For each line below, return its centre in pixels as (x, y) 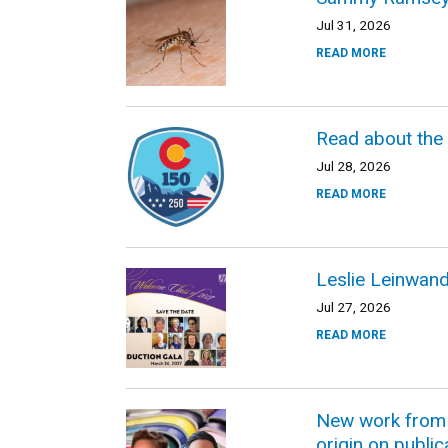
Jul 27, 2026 (353, 307)
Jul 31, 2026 (353, 25)
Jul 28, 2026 (353, 166)
